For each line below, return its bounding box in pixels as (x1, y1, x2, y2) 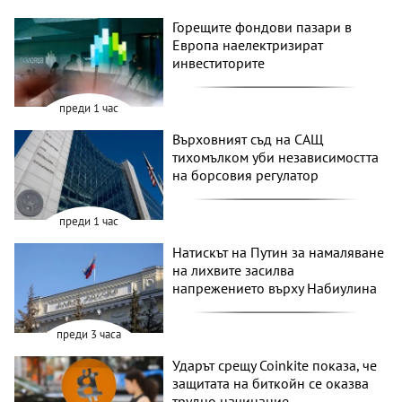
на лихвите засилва (172, 260, 295, 279)
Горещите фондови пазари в (172, 17, 353, 36)
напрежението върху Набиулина (172, 278, 378, 297)
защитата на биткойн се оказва (172, 373, 370, 392)
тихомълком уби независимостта (172, 148, 380, 167)
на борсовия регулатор (172, 166, 319, 185)
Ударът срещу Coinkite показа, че (172, 355, 378, 374)
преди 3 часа (57, 326, 122, 342)
